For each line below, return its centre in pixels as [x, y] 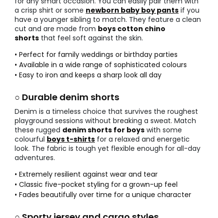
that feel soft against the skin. [91, 38]
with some [163, 130]
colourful [31, 139]
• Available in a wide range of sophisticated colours [101, 65]
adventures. [35, 158]
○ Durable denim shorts [67, 97]
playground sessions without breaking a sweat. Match [105, 121]
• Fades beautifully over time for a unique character [103, 195]
